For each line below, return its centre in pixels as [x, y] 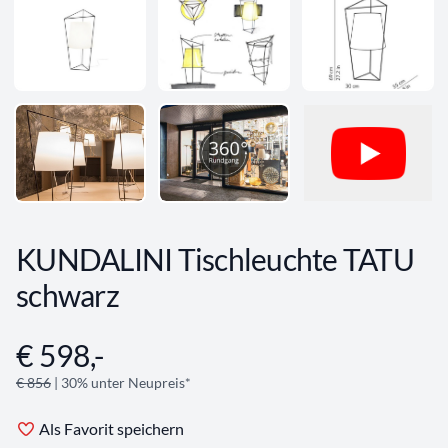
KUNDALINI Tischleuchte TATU [215, 259]
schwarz [67, 295]
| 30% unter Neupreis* [121, 383]
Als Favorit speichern [111, 429]
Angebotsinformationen [98, 348]
